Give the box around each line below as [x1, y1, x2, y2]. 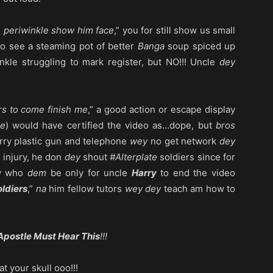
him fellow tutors [46, 183, 125, 195]
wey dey [124, 183, 161, 195]
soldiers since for [157, 151, 236, 163]
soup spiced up [164, 40, 236, 52]
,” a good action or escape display [88, 104, 236, 116]
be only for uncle [46, 167, 132, 179]
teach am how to [161, 183, 235, 195]
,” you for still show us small [114, 24, 235, 37]
